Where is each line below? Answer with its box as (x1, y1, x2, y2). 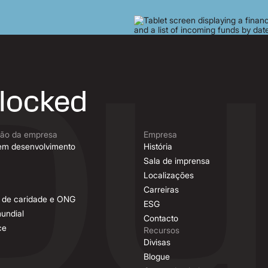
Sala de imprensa (144, 156, 210, 166)
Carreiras (144, 184, 179, 194)
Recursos (144, 225, 179, 235)
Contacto (144, 213, 178, 223)
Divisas (144, 237, 170, 247)
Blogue (144, 251, 170, 261)
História (144, 141, 172, 151)
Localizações (144, 170, 194, 180)
